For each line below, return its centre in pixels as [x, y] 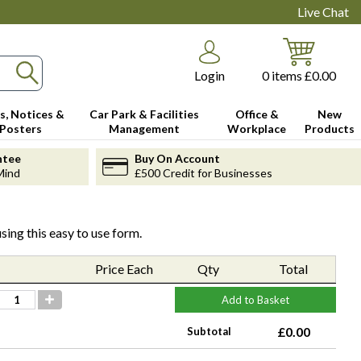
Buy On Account [177, 158]
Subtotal [209, 332]
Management [144, 128]
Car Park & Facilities [144, 114]
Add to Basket [255, 299]
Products [330, 128]
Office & [257, 114]
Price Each [124, 268]
